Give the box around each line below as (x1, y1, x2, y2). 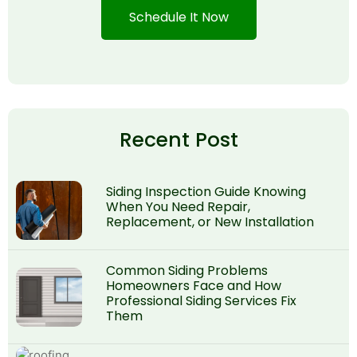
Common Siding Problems (106, 261, 268, 280)
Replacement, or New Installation (106, 212, 314, 231)
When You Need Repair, (106, 197, 250, 216)
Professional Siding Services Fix (106, 291, 296, 310)
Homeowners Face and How (106, 276, 281, 295)
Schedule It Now (128, 7, 229, 26)
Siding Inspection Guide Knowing (106, 182, 306, 201)
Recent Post (119, 125, 238, 154)
